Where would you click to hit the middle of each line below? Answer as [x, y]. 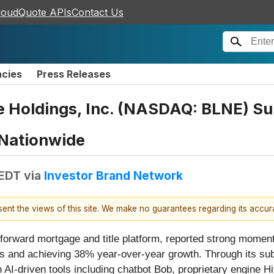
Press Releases [74, 74]
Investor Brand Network [113, 175]
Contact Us [98, 12]
